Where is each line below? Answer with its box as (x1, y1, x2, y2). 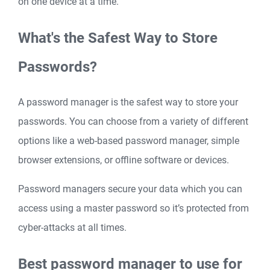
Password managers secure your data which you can (18, 183, 242, 195)
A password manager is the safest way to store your (18, 96, 238, 108)
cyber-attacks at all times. (18, 222, 127, 234)
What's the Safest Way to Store (18, 29, 218, 46)
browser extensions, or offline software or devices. (18, 154, 229, 166)
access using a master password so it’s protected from (18, 202, 249, 215)
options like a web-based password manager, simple (18, 135, 239, 147)
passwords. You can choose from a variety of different (18, 116, 248, 128)
